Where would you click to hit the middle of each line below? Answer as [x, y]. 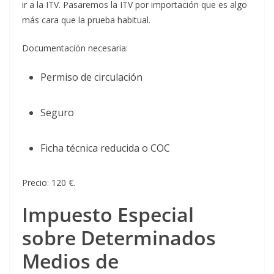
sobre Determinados [119, 238]
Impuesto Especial [108, 215]
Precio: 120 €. [49, 183]
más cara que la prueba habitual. [86, 20]
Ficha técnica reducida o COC [105, 148]
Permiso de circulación [91, 77]
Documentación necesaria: [75, 48]
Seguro [57, 113]
